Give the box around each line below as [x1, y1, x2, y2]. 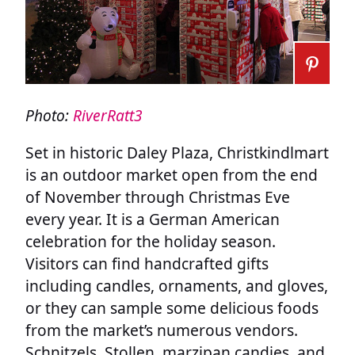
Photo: [25, 104, 73, 126]
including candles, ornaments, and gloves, [25, 274, 328, 296]
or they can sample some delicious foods [25, 296, 319, 319]
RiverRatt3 [73, 104, 143, 126]
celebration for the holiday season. [25, 230, 276, 252]
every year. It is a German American [25, 208, 280, 230]
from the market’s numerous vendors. [25, 319, 298, 341]
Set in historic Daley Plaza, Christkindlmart [25, 141, 329, 163]
